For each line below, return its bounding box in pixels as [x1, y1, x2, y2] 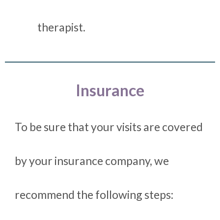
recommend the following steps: [15, 188, 173, 202]
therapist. [37, 20, 85, 34]
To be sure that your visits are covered [15, 120, 203, 134]
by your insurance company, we [15, 154, 169, 168]
